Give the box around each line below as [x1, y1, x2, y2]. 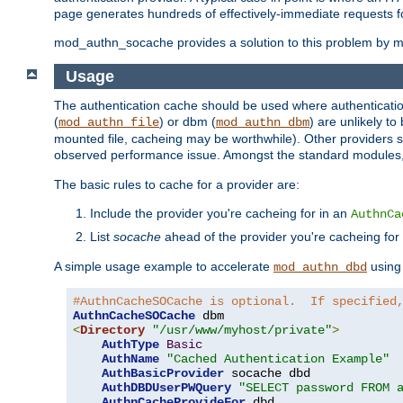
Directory [80, 323, 145, 338]
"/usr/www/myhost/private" [152, 323, 332, 338]
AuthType [102, 337, 159, 353]
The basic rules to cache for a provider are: [54, 177, 300, 193]
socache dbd [224, 366, 310, 381]
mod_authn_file [58, 115, 159, 130]
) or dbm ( [159, 114, 216, 130]
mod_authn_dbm [216, 115, 309, 130]
